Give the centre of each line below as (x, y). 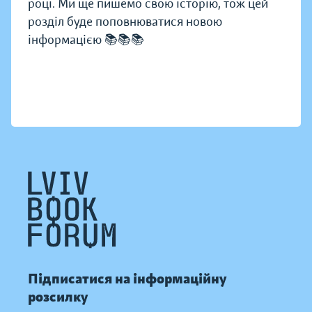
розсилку (58, 297)
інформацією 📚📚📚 (86, 40)
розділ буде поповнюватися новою (125, 22)
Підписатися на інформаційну (127, 279)
